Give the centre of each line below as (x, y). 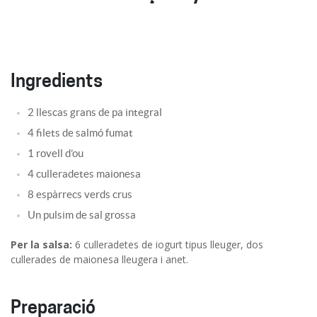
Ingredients (57, 82)
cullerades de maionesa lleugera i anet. (102, 259)
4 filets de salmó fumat (80, 133)
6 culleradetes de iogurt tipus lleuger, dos (169, 244)
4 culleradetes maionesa (84, 174)
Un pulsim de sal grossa (82, 215)
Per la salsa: (43, 244)
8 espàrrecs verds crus (80, 195)
